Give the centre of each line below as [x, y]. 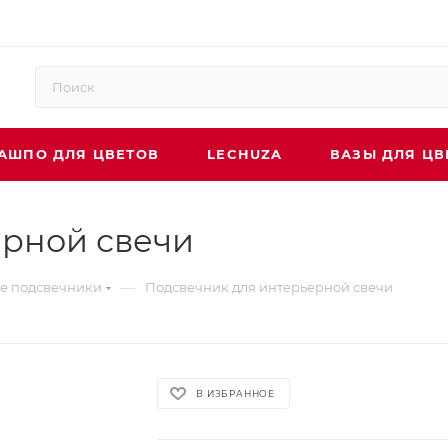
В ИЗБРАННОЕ [236, 393]
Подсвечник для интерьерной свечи [269, 287]
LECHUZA [245, 154]
